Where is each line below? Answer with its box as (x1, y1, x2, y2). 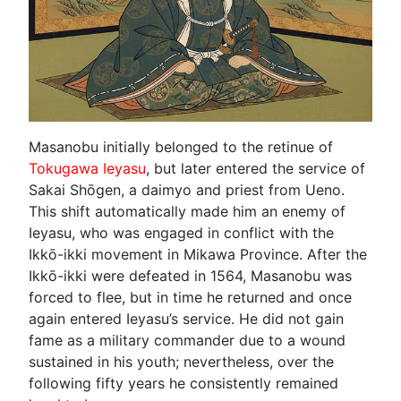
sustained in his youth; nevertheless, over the (29, 352, 334, 371)
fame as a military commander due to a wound (29, 330, 346, 349)
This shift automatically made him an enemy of (29, 201, 346, 220)
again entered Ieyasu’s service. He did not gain (29, 309, 344, 328)
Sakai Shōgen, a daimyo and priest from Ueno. (29, 180, 345, 199)
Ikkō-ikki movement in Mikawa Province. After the (29, 244, 367, 263)
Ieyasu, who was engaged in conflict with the (29, 223, 334, 242)
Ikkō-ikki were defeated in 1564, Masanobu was (29, 266, 352, 285)
